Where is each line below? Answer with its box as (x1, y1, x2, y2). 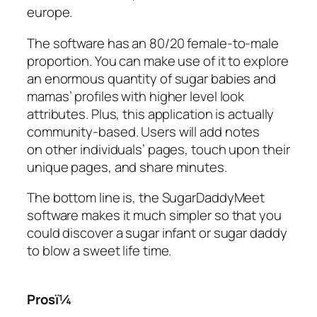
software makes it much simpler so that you (27, 206, 282, 225)
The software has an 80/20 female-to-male (27, 33, 279, 52)
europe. (27, 3, 73, 22)
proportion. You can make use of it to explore (27, 51, 289, 70)
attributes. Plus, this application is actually (27, 104, 275, 123)
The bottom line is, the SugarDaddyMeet (27, 188, 265, 207)
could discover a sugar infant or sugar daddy (27, 224, 287, 243)
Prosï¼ (27, 289, 72, 309)
